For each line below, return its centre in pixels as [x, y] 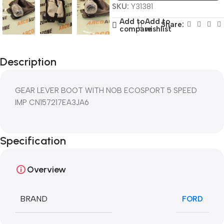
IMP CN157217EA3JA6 [52, 102]
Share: [172, 24]
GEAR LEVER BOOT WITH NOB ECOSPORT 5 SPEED [106, 90]
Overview [46, 169]
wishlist [158, 29]
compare [135, 29]
